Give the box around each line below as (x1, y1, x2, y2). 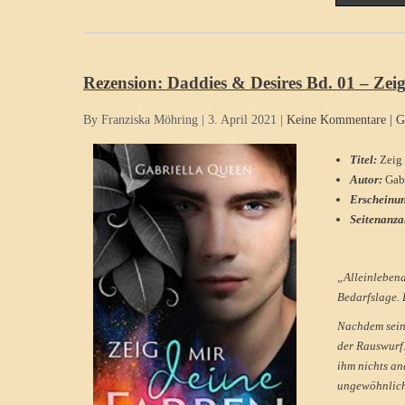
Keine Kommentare (287, 112, 386, 127)
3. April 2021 (208, 112, 277, 127)
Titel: (350, 153, 380, 167)
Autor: (350, 173, 385, 187)
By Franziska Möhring (83, 112, 198, 127)
